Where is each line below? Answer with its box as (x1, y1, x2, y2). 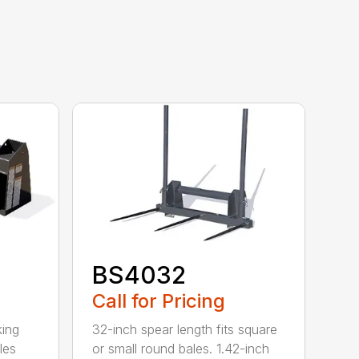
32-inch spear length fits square (92, 321, 278, 338)
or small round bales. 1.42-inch (92, 341, 270, 357)
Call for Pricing (92, 289, 226, 313)
